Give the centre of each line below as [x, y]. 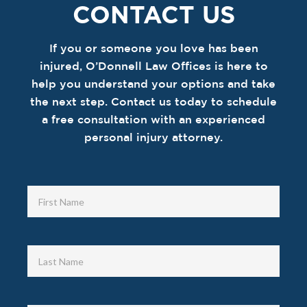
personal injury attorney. [153, 138]
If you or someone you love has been [153, 49]
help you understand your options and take [153, 84]
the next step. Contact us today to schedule [153, 102]
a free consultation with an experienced [153, 120]
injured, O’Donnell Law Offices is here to [153, 66]
